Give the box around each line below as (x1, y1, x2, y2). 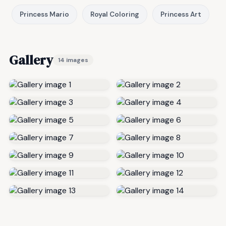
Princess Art (160, 10, 201, 19)
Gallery (9, 50, 53, 69)
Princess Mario (20, 10, 69, 19)
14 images (58, 55, 88, 64)
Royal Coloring (90, 10, 139, 19)
